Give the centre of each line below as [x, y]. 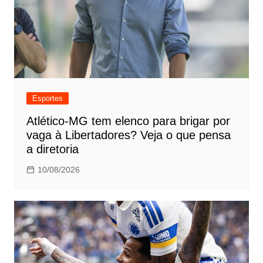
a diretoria [52, 149]
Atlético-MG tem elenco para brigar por [128, 121]
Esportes [47, 99]
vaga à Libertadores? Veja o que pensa [128, 135]
